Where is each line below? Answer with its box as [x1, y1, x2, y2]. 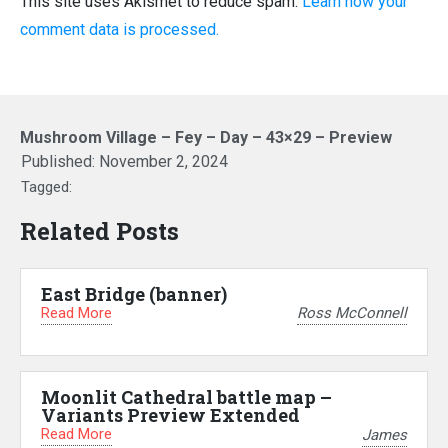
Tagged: [21, 177, 72, 196]
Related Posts [20, 214, 179, 247]
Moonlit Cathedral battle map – [41, 385, 332, 410]
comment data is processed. [20, 19, 219, 39]
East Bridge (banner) [41, 281, 227, 306]
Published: [21, 151, 99, 171]
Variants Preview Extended [41, 403, 300, 428]
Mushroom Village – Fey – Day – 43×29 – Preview [20, 127, 392, 147]
